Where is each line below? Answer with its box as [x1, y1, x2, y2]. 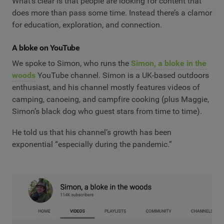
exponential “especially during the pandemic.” [12, 139, 172, 149]
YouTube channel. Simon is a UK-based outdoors [35, 70, 209, 80]
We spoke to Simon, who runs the [12, 58, 131, 68]
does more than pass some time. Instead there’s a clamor [12, 7, 212, 17]
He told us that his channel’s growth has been [12, 127, 171, 137]
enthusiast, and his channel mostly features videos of [12, 82, 200, 92]
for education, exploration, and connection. [12, 19, 162, 29]
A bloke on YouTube [12, 42, 80, 52]
